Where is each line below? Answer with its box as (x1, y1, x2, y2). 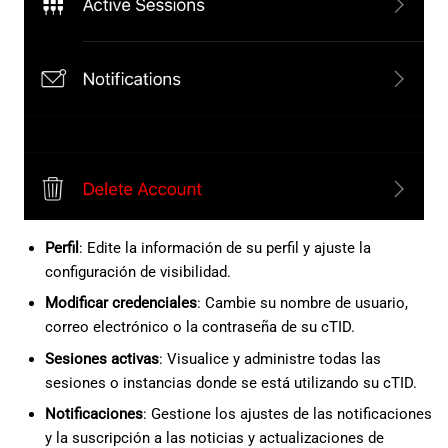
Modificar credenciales (44, 294, 197, 313)
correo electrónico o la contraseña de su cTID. (44, 318, 355, 337)
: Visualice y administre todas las (158, 349, 381, 368)
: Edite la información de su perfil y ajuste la (78, 238, 371, 257)
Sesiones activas (44, 349, 159, 368)
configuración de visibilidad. (44, 262, 231, 281)
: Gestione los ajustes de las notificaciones (142, 405, 432, 424)
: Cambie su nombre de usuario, (196, 294, 408, 313)
